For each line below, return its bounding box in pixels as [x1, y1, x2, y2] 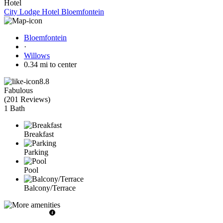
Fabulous [4, 86, 33, 95]
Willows [24, 51, 50, 60]
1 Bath [4, 104, 25, 112]
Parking [24, 147, 48, 156]
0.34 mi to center [24, 60, 77, 69]
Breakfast [24, 129, 54, 138]
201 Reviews [6, 95, 48, 104]
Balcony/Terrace [24, 183, 76, 192]
